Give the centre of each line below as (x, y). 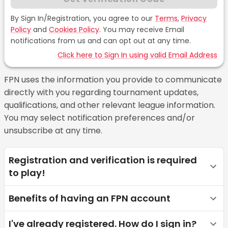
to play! (27, 173)
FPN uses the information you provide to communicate (113, 80)
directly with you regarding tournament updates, (101, 93)
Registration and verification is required (103, 160)
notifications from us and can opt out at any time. (101, 41)
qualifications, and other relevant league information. (110, 105)
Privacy (194, 19)
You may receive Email (144, 30)
